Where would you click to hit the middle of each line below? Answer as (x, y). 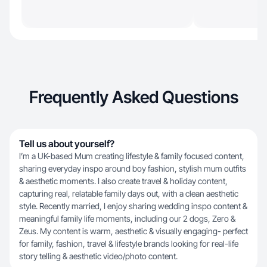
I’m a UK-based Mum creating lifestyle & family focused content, (132, 156)
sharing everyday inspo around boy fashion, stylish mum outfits (133, 168)
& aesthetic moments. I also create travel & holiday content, (123, 181)
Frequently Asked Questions (133, 97)
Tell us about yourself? (67, 144)
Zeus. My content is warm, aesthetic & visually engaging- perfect (133, 231)
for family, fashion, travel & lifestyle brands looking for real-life (129, 243)
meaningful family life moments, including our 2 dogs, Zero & (127, 218)
